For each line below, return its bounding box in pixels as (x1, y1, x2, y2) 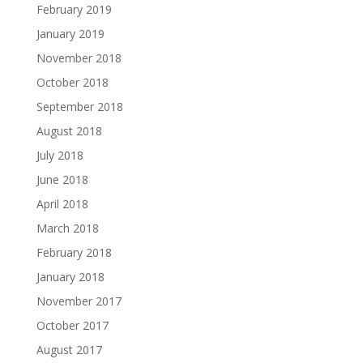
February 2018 (36, 245, 112, 260)
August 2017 (36, 342, 102, 357)
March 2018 (36, 220, 99, 236)
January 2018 (36, 269, 105, 284)
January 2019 (36, 26, 105, 41)
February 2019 (36, 2, 112, 17)
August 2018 (36, 123, 102, 139)
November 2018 (36, 50, 122, 66)
